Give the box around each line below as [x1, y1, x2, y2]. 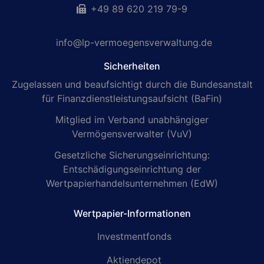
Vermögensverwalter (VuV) [72, 128, 192, 140]
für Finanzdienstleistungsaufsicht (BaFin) [42, 93, 222, 105]
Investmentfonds [97, 230, 171, 243]
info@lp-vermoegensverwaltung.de [56, 37, 212, 49]
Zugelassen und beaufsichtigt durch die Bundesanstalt [11, 78, 253, 91]
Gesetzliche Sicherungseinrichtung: [54, 149, 210, 161]
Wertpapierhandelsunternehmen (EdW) [46, 177, 218, 190]
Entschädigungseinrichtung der [63, 163, 201, 176]
